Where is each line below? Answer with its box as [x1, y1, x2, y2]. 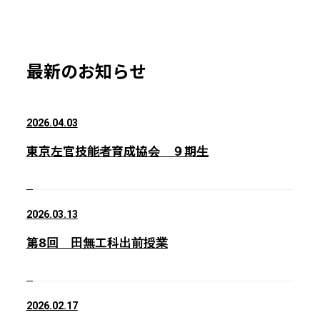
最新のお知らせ [26, 61, 146, 83]
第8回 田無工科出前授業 [26, 235, 168, 250]
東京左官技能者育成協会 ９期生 [26, 144, 209, 159]
